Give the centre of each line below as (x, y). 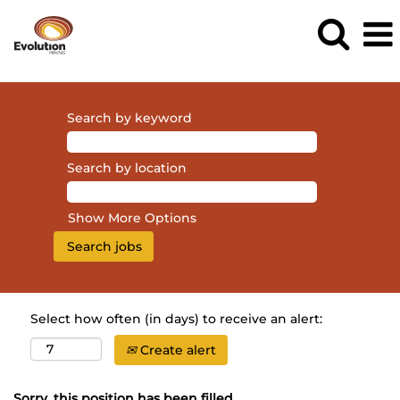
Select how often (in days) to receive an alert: (176, 319)
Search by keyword (129, 118)
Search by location (127, 168)
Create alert (176, 350)
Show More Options (132, 218)
